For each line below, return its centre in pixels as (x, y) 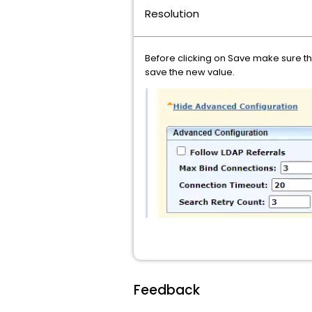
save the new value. (190, 72)
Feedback (167, 290)
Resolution (172, 14)
